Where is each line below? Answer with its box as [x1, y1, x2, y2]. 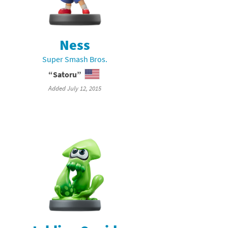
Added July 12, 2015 [48, 83, 102, 92]
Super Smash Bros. [42, 53, 108, 64]
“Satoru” [48, 69, 82, 79]
